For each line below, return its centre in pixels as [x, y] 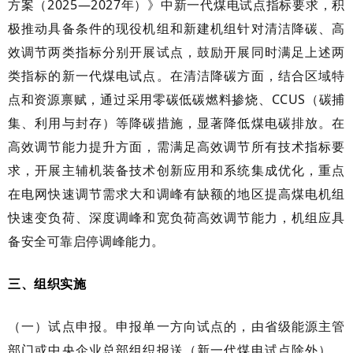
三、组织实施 [47, 283]
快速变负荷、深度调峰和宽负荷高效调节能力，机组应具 [176, 217]
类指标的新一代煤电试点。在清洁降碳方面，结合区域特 [176, 75]
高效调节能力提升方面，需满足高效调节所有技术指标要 [176, 146]
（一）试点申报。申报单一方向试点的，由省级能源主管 [176, 326]
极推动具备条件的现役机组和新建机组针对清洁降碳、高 [176, 28]
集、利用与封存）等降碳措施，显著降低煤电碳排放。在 [176, 123]
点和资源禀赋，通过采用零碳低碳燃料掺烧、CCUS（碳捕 [176, 99]
